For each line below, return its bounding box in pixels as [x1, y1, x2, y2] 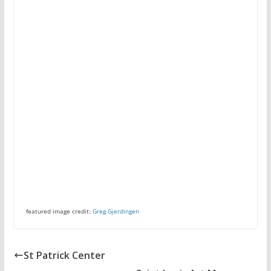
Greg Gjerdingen [92, 207, 139, 216]
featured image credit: [25, 207, 93, 216]
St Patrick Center [23, 249, 105, 263]
